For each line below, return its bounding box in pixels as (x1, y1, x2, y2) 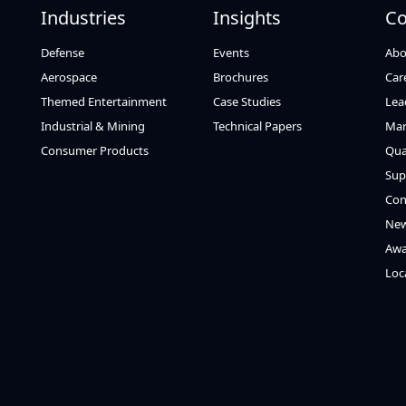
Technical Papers (213, 118, 303, 134)
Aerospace (41, 69, 98, 85)
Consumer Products (41, 142, 150, 159)
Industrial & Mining (41, 118, 146, 134)
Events (213, 44, 250, 61)
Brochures (213, 69, 269, 85)
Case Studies (213, 93, 282, 110)
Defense (41, 44, 85, 61)
